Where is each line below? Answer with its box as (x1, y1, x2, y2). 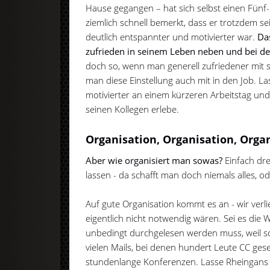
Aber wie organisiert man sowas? (86, 154, 223, 166)
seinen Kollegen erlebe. (86, 102, 180, 115)
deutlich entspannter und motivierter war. (86, 30, 258, 43)
